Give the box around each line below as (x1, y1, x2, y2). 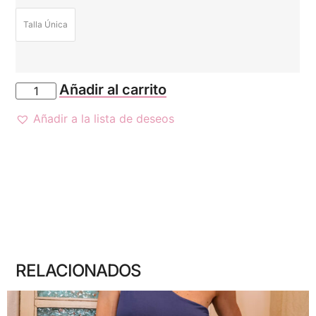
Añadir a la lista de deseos (33, 111, 175, 126)
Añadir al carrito (59, 80, 167, 98)
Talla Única (23, 19, 68, 30)
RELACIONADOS (16, 260, 142, 281)
